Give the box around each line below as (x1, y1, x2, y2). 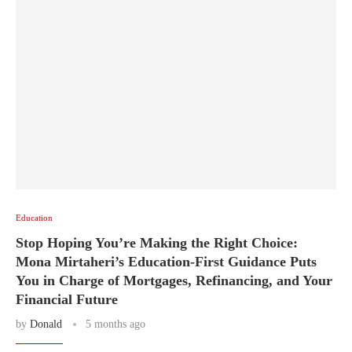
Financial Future (16, 291, 118, 307)
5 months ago (86, 318, 145, 330)
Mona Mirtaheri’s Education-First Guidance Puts (16, 254, 317, 269)
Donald (30, 318, 62, 330)
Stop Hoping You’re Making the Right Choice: (16, 235, 298, 251)
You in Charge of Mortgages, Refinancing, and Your (16, 273, 332, 288)
